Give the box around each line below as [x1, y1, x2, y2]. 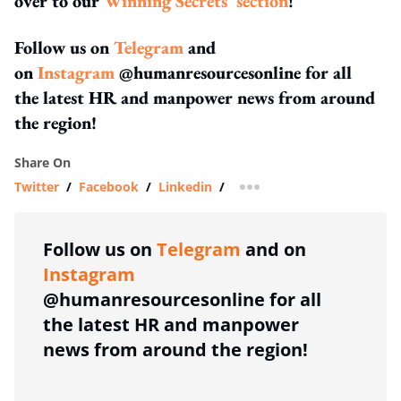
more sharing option [248, 183, 376, 201]
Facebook [79, 177, 139, 195]
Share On [14, 153, 71, 171]
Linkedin [158, 177, 212, 195]
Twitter [14, 177, 59, 195]
